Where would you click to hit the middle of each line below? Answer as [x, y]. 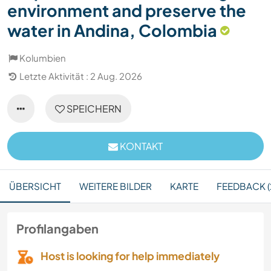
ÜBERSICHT [35, 186]
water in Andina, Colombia [112, 31]
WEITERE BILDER [116, 186]
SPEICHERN [93, 109]
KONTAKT [140, 146]
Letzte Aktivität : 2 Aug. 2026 [81, 76]
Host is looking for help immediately [130, 256]
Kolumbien [43, 58]
